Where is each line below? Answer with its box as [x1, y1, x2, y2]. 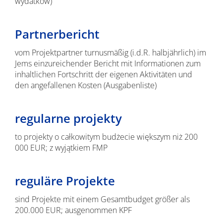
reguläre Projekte [14, 172, 115, 189]
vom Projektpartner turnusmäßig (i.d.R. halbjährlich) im [14, 47, 206, 58]
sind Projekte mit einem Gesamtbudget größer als [14, 194, 190, 205]
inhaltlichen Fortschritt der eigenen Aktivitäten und [14, 69, 192, 80]
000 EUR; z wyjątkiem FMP [14, 142, 108, 153]
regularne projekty [14, 110, 122, 126]
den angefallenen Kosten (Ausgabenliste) [14, 80, 157, 91]
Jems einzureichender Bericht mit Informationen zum [14, 58, 201, 69]
